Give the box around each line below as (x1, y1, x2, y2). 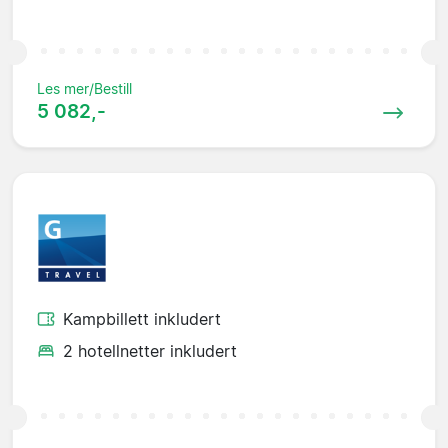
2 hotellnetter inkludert (63, 341, 237, 361)
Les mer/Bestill (37, 80, 132, 97)
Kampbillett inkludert (63, 309, 221, 329)
